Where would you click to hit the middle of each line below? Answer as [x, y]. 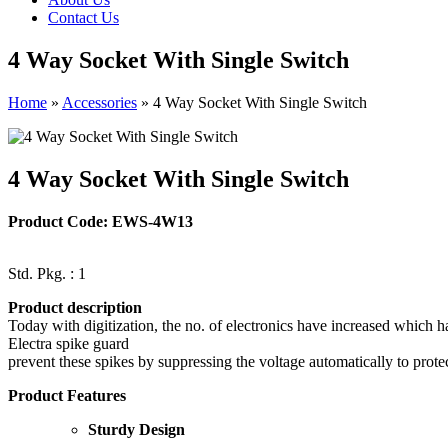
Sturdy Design [136, 429]
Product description [75, 307]
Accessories [99, 102]
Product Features [67, 395]
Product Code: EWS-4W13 [100, 221]
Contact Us [83, 17]
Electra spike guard [68, 343]
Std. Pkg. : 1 [47, 273]
